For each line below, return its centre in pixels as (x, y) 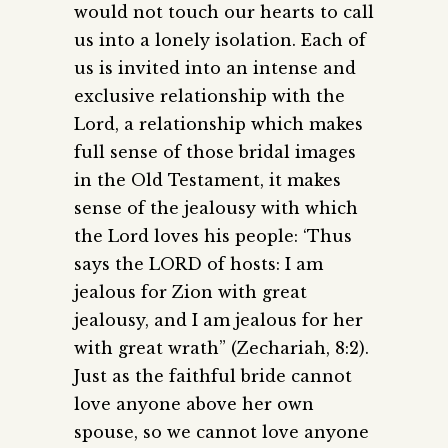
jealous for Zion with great (190, 291)
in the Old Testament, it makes (207, 179)
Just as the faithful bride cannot (213, 375)
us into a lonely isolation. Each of (220, 39)
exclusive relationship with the (209, 95)
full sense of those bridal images (215, 151)
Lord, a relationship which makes (218, 123)
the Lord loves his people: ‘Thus (213, 235)
